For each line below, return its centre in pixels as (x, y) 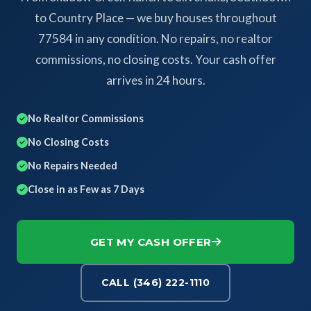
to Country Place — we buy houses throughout (155, 18)
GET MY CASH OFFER (151, 242)
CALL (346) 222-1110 (155, 283)
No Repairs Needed (73, 166)
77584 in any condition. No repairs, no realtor (155, 39)
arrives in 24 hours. (155, 80)
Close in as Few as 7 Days (86, 189)
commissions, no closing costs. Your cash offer (155, 59)
